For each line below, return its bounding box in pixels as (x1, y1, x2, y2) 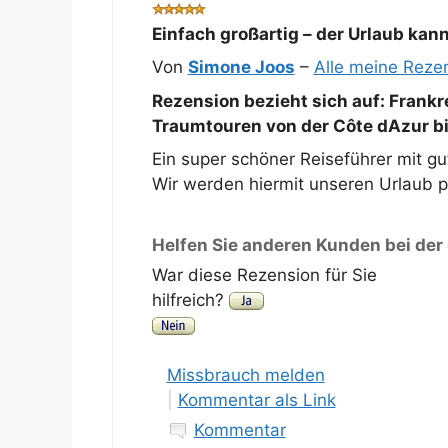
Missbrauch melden (166, 365, 325, 386)
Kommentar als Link (177, 390, 336, 411)
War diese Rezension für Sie (151, 264, 377, 285)
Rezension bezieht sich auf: (151, 90, 389, 111)
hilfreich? (151, 289, 229, 310)
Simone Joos (187, 57, 295, 78)
